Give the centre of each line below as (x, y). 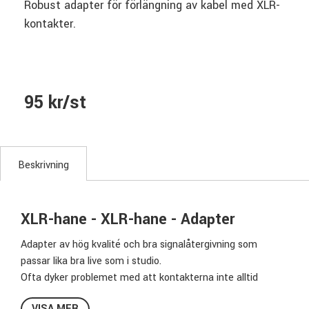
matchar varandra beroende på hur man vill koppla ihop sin (151, 294)
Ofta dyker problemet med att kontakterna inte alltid (139, 277)
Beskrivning (43, 165)
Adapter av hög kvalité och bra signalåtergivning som (139, 244)
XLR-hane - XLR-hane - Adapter (128, 219)
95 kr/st (55, 102)
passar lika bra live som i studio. (91, 261)
